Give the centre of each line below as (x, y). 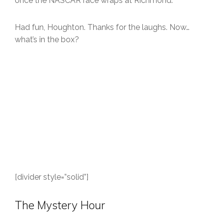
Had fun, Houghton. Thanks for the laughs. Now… (102, 27)
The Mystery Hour (60, 205)
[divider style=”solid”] (52, 177)
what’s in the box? (47, 40)
